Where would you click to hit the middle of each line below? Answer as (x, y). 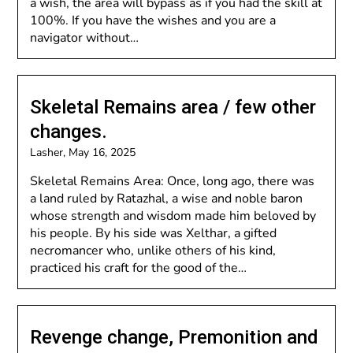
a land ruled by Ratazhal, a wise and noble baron (167, 199)
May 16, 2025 (102, 152)
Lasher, (50, 152)
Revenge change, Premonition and (175, 337)
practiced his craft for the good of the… (139, 268)
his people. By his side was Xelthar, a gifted (154, 233)
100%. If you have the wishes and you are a (153, 20)
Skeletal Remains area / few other (173, 107)
